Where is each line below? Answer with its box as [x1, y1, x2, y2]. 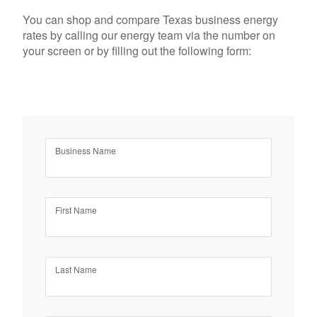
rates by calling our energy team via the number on [23, 27, 275, 44]
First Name [55, 203, 97, 216]
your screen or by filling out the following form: [23, 42, 251, 59]
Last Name [55, 263, 97, 275]
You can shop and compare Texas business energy [23, 11, 278, 28]
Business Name [55, 144, 116, 156]
